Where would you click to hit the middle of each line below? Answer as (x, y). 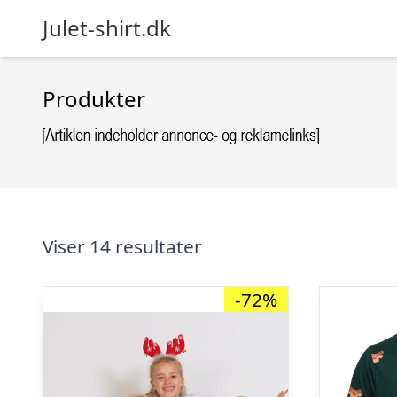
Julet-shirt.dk (107, 28)
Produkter (94, 99)
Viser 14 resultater (122, 246)
